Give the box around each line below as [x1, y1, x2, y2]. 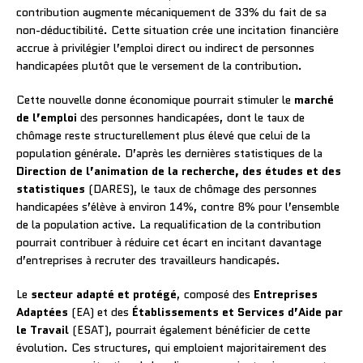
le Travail [16, 321, 69, 338]
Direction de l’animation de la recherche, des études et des [16, 162, 341, 179]
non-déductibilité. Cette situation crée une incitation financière [16, 21, 339, 38]
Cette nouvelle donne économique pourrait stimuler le [16, 91, 294, 108]
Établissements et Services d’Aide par [132, 303, 343, 320]
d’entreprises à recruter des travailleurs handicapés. [16, 251, 280, 268]
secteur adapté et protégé [31, 285, 177, 302]
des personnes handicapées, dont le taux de [77, 109, 305, 126]
